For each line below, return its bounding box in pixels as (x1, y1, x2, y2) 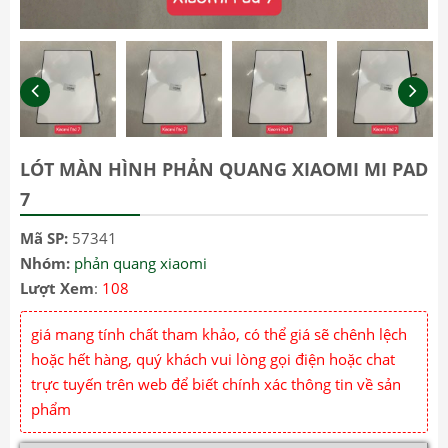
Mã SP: (20, 227, 72, 248)
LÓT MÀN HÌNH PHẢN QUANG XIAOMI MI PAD (20, 156, 428, 181)
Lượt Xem (20, 277, 94, 298)
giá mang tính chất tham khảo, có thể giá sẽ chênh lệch (31, 323, 407, 344)
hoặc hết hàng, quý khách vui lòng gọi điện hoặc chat (31, 348, 395, 369)
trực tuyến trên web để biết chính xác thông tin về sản (31, 373, 401, 394)
